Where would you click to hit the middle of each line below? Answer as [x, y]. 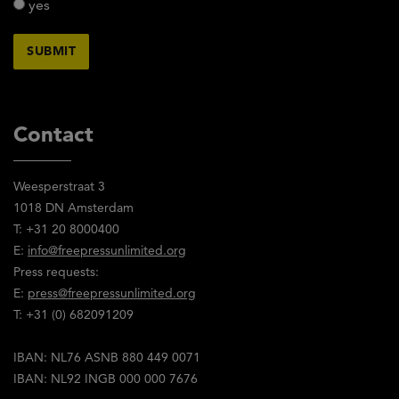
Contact [53, 134]
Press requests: [58, 271]
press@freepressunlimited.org [112, 293]
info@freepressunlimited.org [107, 250]
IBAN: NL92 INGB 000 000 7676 [107, 378]
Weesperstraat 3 [59, 186]
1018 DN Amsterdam [73, 207]
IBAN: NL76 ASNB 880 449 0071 [107, 357]
